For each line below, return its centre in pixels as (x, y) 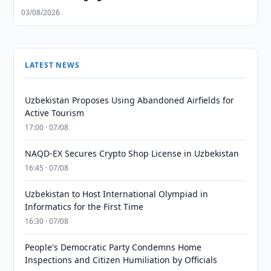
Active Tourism (55, 113)
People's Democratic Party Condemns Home (113, 247)
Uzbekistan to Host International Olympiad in (117, 194)
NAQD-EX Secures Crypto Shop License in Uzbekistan (132, 153)
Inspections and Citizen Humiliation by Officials (121, 260)
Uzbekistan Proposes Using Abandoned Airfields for (130, 100)
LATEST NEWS (52, 65)
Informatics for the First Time (84, 207)
